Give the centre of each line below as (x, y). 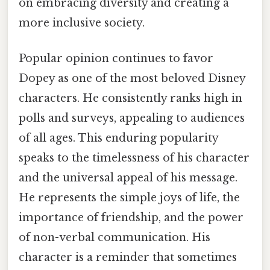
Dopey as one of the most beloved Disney (132, 79)
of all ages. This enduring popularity (118, 138)
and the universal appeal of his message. (128, 178)
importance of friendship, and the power (131, 218)
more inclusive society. (82, 23)
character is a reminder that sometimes (128, 258)
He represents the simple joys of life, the (129, 198)
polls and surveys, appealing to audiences (132, 118)
